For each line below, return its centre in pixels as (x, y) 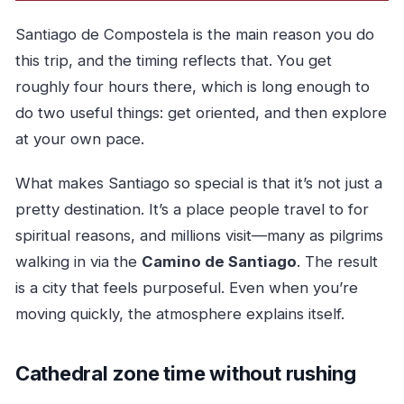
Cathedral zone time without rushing (186, 373)
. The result (337, 262)
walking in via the (78, 262)
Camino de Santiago (219, 262)
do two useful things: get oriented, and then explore (201, 112)
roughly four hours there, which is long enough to (192, 86)
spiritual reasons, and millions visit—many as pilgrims (199, 236)
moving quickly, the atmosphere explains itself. (179, 314)
